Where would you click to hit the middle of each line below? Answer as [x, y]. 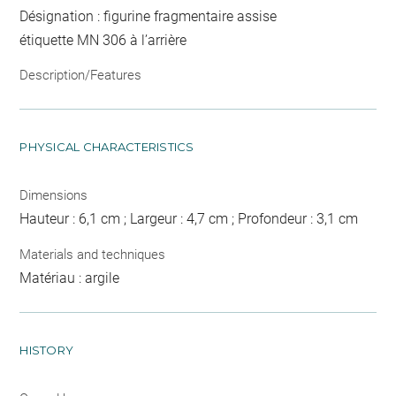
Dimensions [54, 195]
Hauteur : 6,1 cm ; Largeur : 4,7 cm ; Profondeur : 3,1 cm [189, 219]
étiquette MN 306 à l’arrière [103, 40]
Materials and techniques [93, 254]
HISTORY [47, 350]
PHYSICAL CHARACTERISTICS [107, 147]
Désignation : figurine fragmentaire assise [148, 16]
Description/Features [81, 75]
